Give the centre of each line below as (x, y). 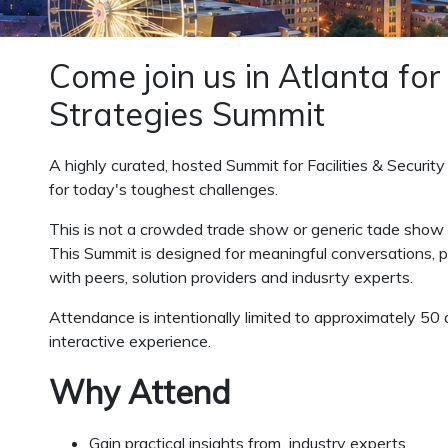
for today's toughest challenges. (163, 189)
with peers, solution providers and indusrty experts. (231, 277)
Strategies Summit (187, 114)
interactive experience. (130, 341)
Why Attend (140, 392)
